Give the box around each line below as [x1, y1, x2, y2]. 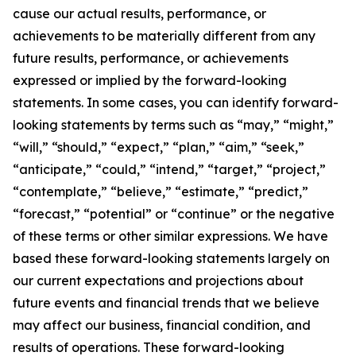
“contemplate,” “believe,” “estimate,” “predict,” [13, 184, 308, 199]
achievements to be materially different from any [13, 28, 315, 44]
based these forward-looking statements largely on [13, 250, 330, 266]
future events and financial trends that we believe [13, 295, 319, 311]
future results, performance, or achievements [13, 50, 288, 66]
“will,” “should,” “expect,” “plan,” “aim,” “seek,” [13, 139, 304, 155]
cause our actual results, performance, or [13, 6, 266, 21]
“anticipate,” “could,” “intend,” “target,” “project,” [13, 161, 326, 177]
